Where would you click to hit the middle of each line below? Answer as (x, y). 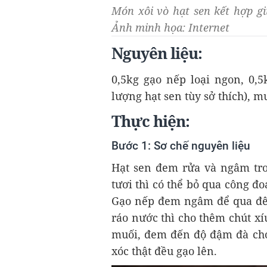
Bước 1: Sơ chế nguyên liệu (181, 146)
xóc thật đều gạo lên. (164, 251)
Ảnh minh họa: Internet (170, 28)
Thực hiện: (150, 122)
